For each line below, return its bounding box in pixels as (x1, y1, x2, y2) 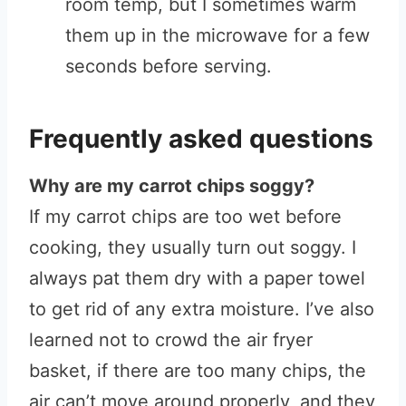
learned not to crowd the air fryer (29, 329, 313, 351)
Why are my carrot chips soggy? (29, 175, 314, 197)
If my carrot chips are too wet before (29, 206, 342, 227)
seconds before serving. (65, 55, 272, 77)
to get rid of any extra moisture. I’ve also (29, 298, 374, 320)
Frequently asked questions (29, 123, 373, 154)
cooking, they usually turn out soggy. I (29, 237, 356, 258)
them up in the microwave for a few (65, 24, 370, 46)
